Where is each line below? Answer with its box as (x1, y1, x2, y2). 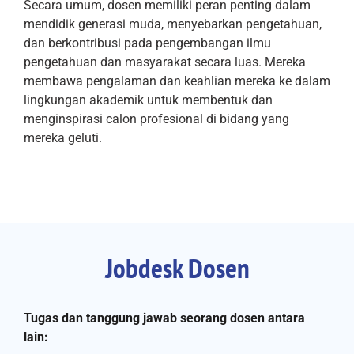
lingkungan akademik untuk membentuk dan (24, 92, 273, 108)
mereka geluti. (24, 130, 102, 146)
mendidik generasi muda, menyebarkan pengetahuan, (24, 17, 322, 32)
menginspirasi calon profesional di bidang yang (24, 111, 289, 127)
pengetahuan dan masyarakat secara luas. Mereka (24, 55, 306, 70)
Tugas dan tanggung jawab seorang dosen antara (24, 311, 305, 326)
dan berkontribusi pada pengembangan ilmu (24, 36, 271, 51)
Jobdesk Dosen (104, 249, 250, 286)
